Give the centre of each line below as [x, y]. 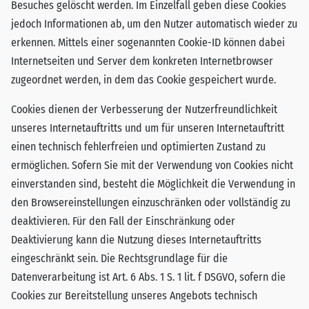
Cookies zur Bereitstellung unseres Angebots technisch [134, 296]
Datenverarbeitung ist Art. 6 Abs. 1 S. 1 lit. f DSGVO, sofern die [148, 277]
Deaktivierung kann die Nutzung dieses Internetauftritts [136, 240]
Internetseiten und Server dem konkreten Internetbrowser [142, 61]
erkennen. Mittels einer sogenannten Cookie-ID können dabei [148, 42]
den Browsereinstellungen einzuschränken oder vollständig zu [151, 202]
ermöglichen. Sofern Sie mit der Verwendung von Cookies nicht [152, 165]
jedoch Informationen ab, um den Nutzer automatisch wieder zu [154, 24]
